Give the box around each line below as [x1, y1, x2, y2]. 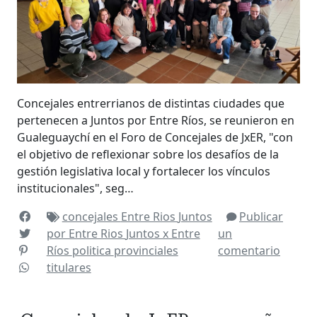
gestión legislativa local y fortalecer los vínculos [17, 163, 270, 180]
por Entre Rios [46, 226, 126, 242]
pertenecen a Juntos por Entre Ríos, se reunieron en [17, 113, 294, 129]
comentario [218, 243, 280, 259]
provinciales [113, 243, 178, 259]
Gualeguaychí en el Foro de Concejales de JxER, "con [17, 129, 293, 146]
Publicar [239, 209, 283, 225]
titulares [46, 260, 91, 276]
